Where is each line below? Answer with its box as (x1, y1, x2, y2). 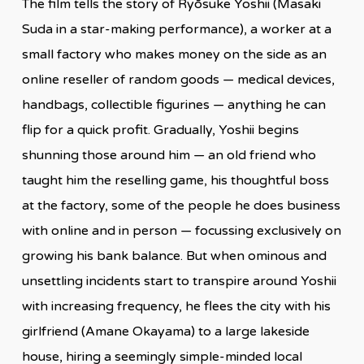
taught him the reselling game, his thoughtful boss (21, 171, 329, 188)
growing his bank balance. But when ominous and (21, 247, 327, 264)
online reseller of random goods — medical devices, (21, 71, 335, 88)
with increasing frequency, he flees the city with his (21, 297, 331, 314)
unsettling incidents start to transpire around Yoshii (21, 272, 336, 289)
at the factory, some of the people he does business (21, 197, 340, 214)
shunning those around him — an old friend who (21, 146, 316, 163)
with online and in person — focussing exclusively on (21, 222, 341, 239)
